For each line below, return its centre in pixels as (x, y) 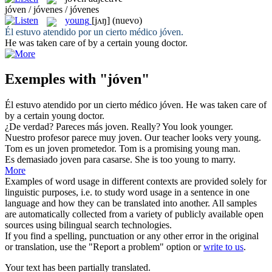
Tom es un (26, 149)
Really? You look (165, 127)
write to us (223, 247)
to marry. (217, 160)
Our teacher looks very (189, 138)
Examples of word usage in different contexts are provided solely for (136, 182)
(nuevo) (127, 21)
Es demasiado (32, 160)
